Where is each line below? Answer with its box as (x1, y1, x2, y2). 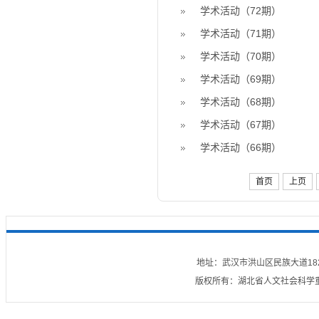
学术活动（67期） (200, 119, 281, 130)
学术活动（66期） (200, 142, 281, 153)
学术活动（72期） (200, 5, 281, 16)
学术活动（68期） (200, 96, 281, 108)
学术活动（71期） (200, 28, 281, 39)
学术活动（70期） (200, 51, 281, 62)
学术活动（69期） (200, 73, 281, 85)
